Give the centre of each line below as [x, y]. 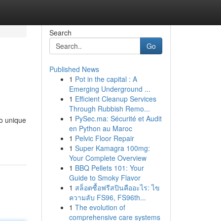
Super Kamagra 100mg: [112, 148]
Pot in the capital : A [106, 79]
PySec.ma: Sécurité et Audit [118, 118]
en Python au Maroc [100, 128]
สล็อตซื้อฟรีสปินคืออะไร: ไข [117, 187]
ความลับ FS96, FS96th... [107, 197]
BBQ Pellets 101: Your [109, 168]
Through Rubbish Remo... [109, 109]
